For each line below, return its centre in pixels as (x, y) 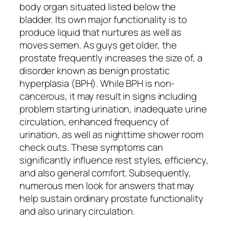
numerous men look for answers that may (107, 185)
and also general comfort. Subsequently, (106, 173)
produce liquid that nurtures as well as (101, 32)
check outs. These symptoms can (91, 147)
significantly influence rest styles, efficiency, (114, 160)
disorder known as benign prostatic (95, 70)
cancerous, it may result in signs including (108, 96)
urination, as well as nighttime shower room (111, 134)
